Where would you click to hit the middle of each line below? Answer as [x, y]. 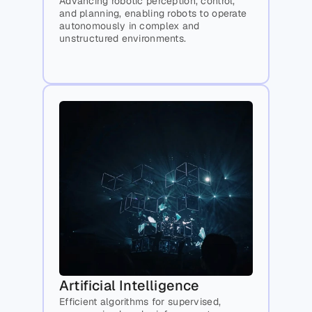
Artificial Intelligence [130, 286]
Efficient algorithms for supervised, [140, 302]
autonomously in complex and [130, 26]
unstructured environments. [123, 39]
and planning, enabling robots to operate [153, 14]
